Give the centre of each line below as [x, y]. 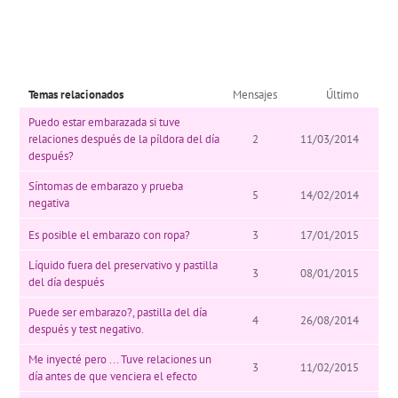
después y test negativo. [87, 329]
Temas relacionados [76, 95]
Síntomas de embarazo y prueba [106, 187]
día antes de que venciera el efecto [113, 376]
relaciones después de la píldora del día [124, 139]
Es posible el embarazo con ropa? [110, 235]
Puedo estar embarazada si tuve [105, 123]
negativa [49, 203]
